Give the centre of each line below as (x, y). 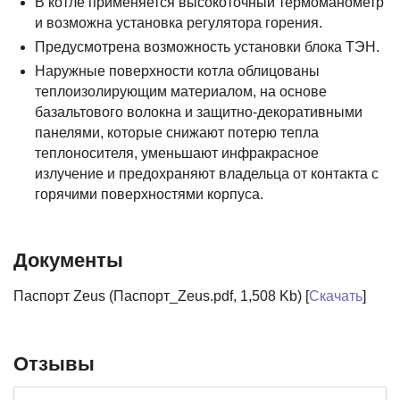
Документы (68, 260)
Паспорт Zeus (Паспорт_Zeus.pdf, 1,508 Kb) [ (162, 296)
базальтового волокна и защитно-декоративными (199, 112)
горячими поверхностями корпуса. (150, 194)
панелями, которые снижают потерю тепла (177, 133)
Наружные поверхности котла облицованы (178, 71)
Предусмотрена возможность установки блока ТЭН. (208, 47)
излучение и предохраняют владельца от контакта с (207, 174)
